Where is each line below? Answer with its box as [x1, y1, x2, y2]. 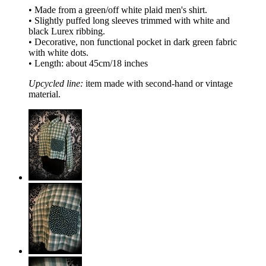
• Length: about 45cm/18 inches [28, 58, 148, 69]
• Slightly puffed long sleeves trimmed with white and [28, 15, 230, 26]
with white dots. [28, 47, 88, 58]
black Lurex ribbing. [28, 26, 105, 37]
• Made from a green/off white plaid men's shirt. [28, 5, 207, 15]
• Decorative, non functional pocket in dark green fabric [28, 37, 237, 47]
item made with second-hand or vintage [83, 78, 233, 89]
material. [28, 89, 61, 100]
